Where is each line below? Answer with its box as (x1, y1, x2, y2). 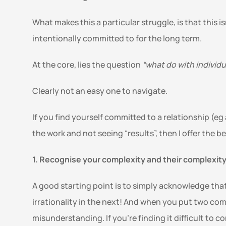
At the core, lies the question (32, 59, 142, 70)
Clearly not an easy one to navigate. (32, 85, 169, 96)
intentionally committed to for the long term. (32, 33, 202, 44)
